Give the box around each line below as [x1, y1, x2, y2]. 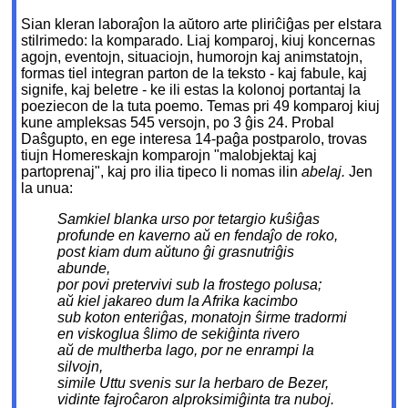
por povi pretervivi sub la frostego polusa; [57, 277, 322, 293]
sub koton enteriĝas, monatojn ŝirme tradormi [57, 310, 348, 326]
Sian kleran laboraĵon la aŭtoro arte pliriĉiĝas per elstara [21, 16, 382, 33]
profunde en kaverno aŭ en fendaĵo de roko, [57, 228, 339, 244]
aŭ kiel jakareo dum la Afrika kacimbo [57, 293, 299, 310]
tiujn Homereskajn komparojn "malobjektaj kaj [21, 148, 318, 164]
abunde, [57, 260, 111, 277]
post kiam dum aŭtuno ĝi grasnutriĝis [57, 244, 295, 260]
